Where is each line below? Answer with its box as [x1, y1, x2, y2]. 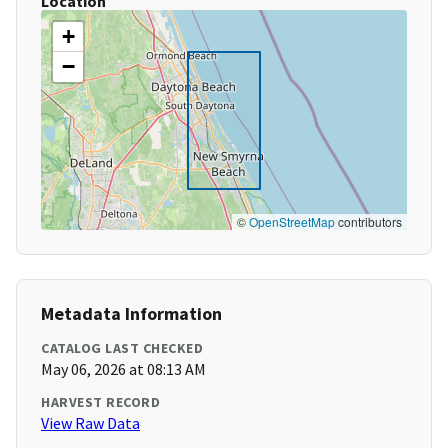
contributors [335, 213, 402, 231]
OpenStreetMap [249, 213, 335, 231]
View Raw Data [41, 413, 140, 434]
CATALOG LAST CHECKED [41, 339, 203, 358]
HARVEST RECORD [41, 393, 160, 412]
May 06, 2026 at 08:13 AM [41, 359, 206, 380]
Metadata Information [41, 302, 222, 326]
